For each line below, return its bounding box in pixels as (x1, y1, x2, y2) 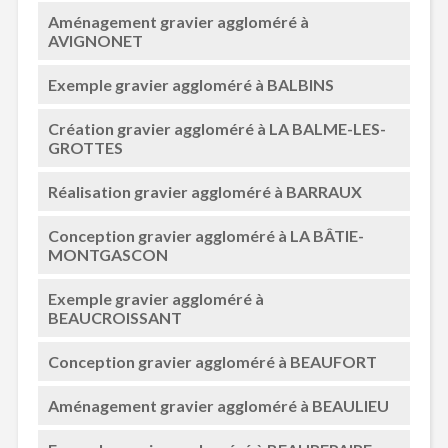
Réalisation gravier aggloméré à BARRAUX (47, 182, 362, 201)
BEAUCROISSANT (47, 308, 182, 327)
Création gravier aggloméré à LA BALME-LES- (47, 119, 386, 138)
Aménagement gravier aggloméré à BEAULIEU (47, 396, 389, 415)
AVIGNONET (47, 31, 143, 50)
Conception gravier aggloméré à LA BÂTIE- (47, 226, 364, 245)
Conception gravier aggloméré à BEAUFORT (47, 352, 377, 371)
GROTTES (47, 138, 123, 157)
